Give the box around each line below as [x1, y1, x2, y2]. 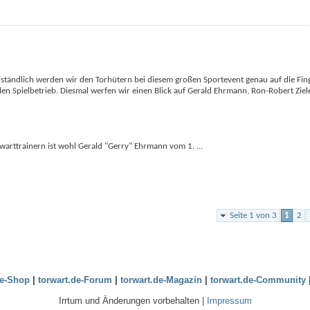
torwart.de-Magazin [120, 275, 202, 285]
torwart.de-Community [210, 275, 306, 285]
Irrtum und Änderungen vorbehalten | [58, 295, 207, 306]
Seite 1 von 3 [230, 210, 277, 220]
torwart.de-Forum [37, 275, 112, 285]
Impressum [206, 295, 252, 306]
